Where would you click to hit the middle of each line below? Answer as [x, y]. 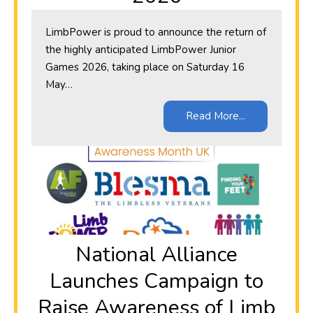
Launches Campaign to [156, 282]
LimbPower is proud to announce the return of [156, 32]
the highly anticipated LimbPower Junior [141, 50]
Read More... [216, 116]
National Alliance [156, 255]
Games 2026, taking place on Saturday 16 [145, 67]
